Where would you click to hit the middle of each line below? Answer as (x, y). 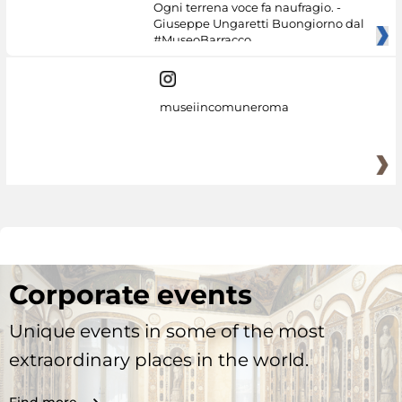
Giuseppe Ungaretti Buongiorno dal (258, 23)
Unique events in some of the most (167, 332)
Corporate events (131, 295)
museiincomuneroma (224, 107)
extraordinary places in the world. (159, 360)
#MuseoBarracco (202, 39)
